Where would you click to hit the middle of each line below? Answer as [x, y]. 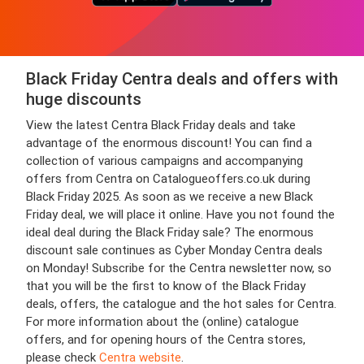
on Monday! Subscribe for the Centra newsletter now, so [179, 268]
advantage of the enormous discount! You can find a [169, 143]
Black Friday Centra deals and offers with [182, 79]
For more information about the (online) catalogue [162, 322]
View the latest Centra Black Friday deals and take [161, 125]
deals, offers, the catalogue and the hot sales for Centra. [181, 304]
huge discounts [84, 99]
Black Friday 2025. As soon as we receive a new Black [169, 197]
